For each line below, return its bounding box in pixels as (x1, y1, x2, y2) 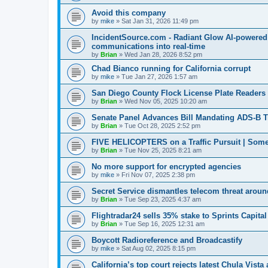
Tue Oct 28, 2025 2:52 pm (124, 122, 200, 129)
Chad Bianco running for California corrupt (92, 64, 251, 73)
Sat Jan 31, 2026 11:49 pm (121, 17, 199, 25)
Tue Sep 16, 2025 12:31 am (124, 220, 205, 227)
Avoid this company (92, 8, 166, 17)
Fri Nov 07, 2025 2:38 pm (121, 171, 195, 178)
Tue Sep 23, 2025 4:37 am (124, 196, 201, 203)
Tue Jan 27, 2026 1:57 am (121, 73, 197, 80)
